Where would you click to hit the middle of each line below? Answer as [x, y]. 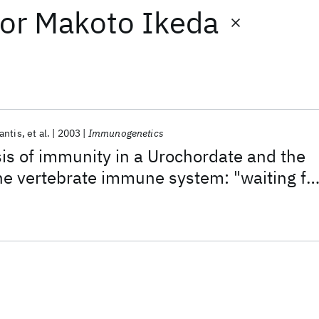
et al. [39, 133]
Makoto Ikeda [127, 22]
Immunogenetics [126, 133]
